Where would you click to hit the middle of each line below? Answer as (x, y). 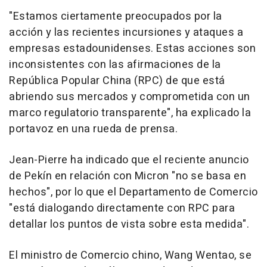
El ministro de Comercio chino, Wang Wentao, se (130, 255)
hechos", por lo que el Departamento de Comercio (133, 192)
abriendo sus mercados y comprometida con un (130, 97)
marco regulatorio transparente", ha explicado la (130, 113)
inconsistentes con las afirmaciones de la (115, 64)
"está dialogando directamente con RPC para (122, 208)
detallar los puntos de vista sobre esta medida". (129, 224)
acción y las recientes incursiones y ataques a (126, 32)
